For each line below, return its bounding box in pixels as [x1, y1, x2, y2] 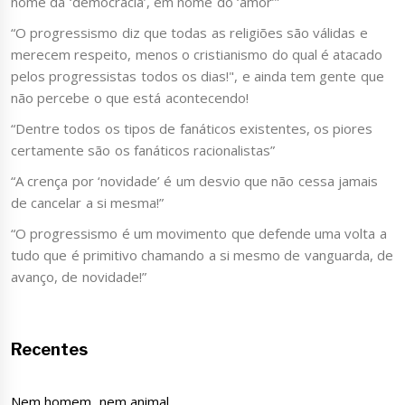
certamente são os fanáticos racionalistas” [11, 141, 276, 160]
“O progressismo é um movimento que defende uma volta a [11, 224, 387, 243]
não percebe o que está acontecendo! [11, 89, 249, 108]
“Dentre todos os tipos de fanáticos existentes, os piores [11, 119, 373, 138]
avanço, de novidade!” [11, 268, 150, 287]
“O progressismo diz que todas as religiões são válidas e [11, 24, 368, 42]
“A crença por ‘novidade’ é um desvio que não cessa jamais [11, 172, 378, 191]
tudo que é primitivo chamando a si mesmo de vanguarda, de [11, 246, 393, 265]
